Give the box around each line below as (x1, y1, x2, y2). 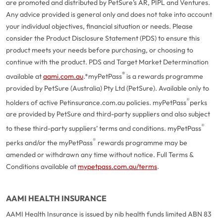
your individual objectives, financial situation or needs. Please (6, 22, 193, 31)
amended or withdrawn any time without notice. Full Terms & (6, 150, 193, 159)
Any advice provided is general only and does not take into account (6, 10, 212, 19)
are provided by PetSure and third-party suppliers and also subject (6, 110, 210, 119)
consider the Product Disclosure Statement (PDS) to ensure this (6, 34, 200, 43)
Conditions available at (6, 162, 78, 171)
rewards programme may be (96, 138, 187, 147)
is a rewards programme (125, 71, 203, 81)
